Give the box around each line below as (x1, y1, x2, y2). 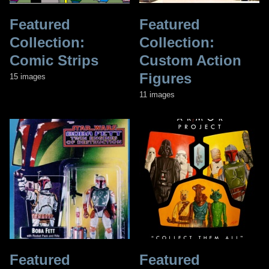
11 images (139, 89, 175, 99)
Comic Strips (10, 52, 98, 68)
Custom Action (139, 52, 241, 68)
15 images (10, 71, 46, 81)
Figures (139, 70, 192, 86)
